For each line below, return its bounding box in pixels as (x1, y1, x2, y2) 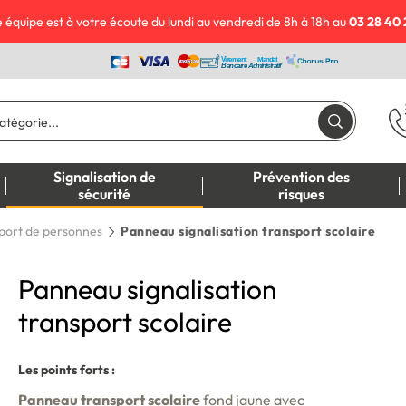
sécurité (78, 185, 131, 204)
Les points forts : (18, 362, 115, 379)
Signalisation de (53, 168, 156, 187)
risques (278, 185, 325, 204)
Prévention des (253, 168, 351, 187)
